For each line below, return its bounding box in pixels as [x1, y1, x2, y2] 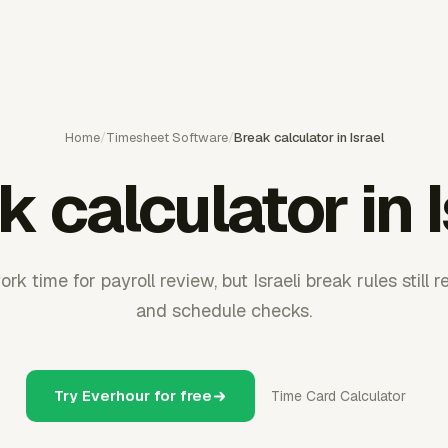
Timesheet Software [105, 129, 228, 146]
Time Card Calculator [271, 387, 406, 405]
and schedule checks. [136, 299, 312, 322]
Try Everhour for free [54, 386, 212, 405]
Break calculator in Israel [233, 129, 384, 146]
